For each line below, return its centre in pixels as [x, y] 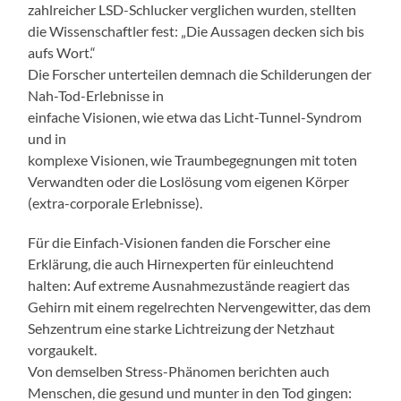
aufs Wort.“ [62, 52]
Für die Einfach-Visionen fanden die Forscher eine [179, 242]
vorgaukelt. [63, 349]
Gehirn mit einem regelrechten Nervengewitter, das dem [200, 306]
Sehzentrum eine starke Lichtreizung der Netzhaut [182, 328]
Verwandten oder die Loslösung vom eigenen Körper [189, 181]
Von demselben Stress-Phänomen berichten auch [179, 371]
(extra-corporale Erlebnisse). [115, 202]
